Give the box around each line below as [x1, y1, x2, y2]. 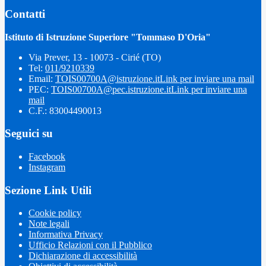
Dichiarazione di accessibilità [28, 251, 137, 261]
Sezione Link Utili [5, 183, 91, 197]
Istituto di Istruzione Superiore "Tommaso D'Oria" [5, 31, 211, 42]
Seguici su [5, 127, 53, 140]
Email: [28, 73, 55, 84]
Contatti [5, 7, 45, 20]
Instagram [28, 162, 65, 172]
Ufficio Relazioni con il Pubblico [28, 240, 152, 251]
